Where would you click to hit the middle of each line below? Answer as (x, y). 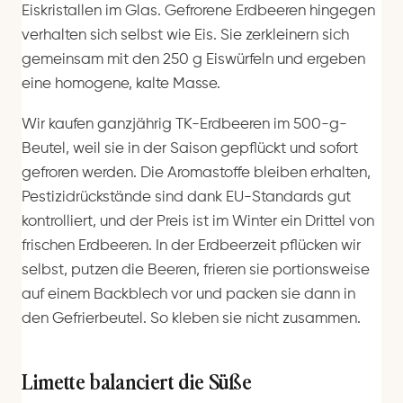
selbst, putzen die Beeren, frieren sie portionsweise (196, 271)
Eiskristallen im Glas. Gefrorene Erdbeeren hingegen (198, 11)
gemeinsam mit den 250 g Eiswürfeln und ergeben (193, 59)
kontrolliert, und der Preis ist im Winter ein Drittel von (198, 222)
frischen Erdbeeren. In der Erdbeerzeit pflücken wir (191, 246)
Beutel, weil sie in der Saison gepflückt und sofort (190, 149)
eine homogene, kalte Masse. (121, 84)
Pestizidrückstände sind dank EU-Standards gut (186, 198)
